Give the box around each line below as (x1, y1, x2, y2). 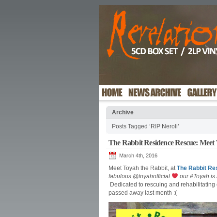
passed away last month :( (108, 189, 177, 196)
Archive (112, 109, 134, 116)
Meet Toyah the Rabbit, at (108, 165, 177, 171)
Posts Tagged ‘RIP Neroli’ (112, 123, 179, 130)
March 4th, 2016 (119, 153, 157, 158)
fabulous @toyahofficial (108, 173, 171, 180)
